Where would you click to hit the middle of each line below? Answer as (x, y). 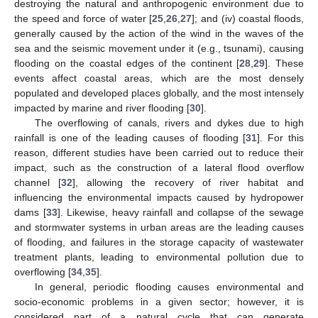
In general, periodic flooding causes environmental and (169, 286)
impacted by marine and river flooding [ (102, 108)
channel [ (38, 182)
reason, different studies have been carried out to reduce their (159, 152)
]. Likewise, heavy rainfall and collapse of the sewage (181, 212)
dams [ (30, 212)
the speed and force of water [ (83, 18)
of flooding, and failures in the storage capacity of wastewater (159, 242)
